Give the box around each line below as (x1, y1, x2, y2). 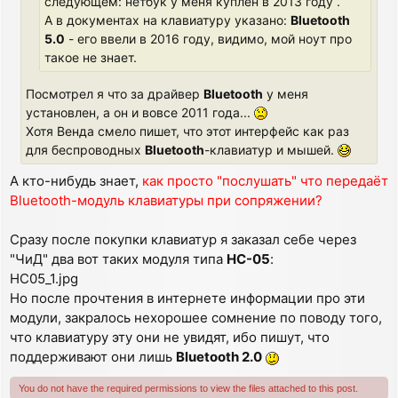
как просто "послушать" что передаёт (142, 171, 388, 189)
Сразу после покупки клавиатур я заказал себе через (10, 230, 356, 248)
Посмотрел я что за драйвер (26, 85, 203, 101)
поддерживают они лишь (10, 347, 176, 365)
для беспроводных (26, 141, 145, 157)
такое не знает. (44, 49, 137, 65)
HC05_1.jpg (10, 269, 78, 287)
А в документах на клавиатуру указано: (44, 12, 291, 28)
